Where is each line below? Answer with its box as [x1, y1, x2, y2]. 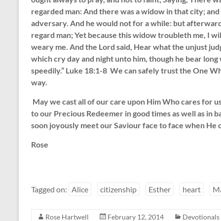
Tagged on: [31, 184, 69, 194]
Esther [148, 184, 171, 194]
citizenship [100, 184, 137, 194]
